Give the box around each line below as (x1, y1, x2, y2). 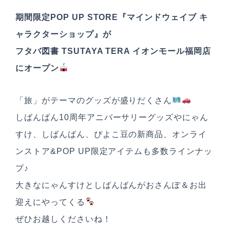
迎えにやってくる (15, 197, 85, 206)
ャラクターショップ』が (15, 29, 111, 39)
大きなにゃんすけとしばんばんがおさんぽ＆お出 (15, 180, 207, 189)
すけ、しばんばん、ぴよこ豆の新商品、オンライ (15, 129, 207, 139)
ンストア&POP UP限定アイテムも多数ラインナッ (15, 146, 213, 156)
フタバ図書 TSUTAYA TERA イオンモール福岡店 (15, 46, 211, 55)
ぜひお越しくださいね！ (15, 214, 111, 223)
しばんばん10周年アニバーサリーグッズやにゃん (15, 112, 209, 122)
